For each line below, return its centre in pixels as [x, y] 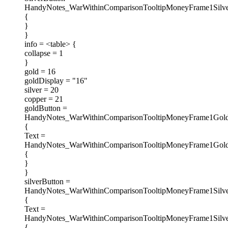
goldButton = [46, 108]
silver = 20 [41, 90]
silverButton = [47, 182]
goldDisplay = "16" [56, 81]
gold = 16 [40, 72]
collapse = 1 [44, 53]
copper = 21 [44, 99]
